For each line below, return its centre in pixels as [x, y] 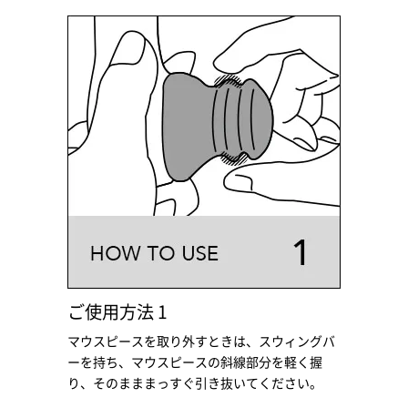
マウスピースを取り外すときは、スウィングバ [201, 341]
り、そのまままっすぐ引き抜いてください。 [195, 383]
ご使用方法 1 [117, 311]
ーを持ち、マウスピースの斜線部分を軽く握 [195, 362]
